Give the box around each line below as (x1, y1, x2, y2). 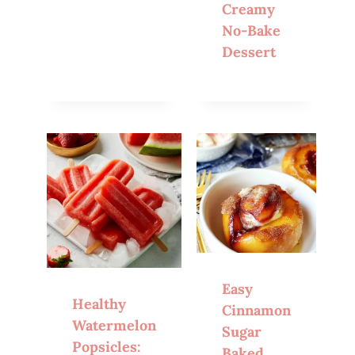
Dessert (222, 43, 277, 62)
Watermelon (72, 316, 157, 335)
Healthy (72, 295, 127, 314)
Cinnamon (222, 301, 292, 320)
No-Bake (222, 21, 281, 40)
